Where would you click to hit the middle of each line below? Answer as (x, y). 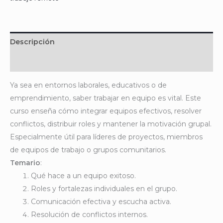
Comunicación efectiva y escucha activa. (101, 201)
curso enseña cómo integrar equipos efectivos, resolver (106, 111)
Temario (25, 163)
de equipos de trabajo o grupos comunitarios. (88, 150)
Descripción (32, 42)
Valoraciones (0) (40, 61)
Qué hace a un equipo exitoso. (83, 175)
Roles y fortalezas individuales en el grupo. (104, 188)
